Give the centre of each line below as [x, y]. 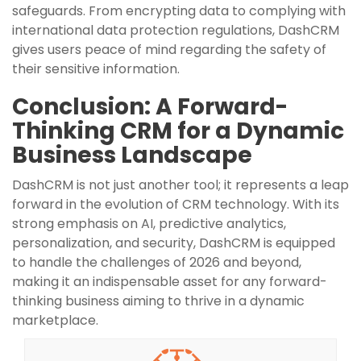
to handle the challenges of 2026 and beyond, [157, 262]
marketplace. [55, 320]
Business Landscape [132, 155]
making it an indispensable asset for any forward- [170, 281]
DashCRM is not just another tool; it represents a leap [180, 185]
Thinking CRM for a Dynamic [178, 131]
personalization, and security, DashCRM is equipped [174, 243]
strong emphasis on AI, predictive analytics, [149, 223]
